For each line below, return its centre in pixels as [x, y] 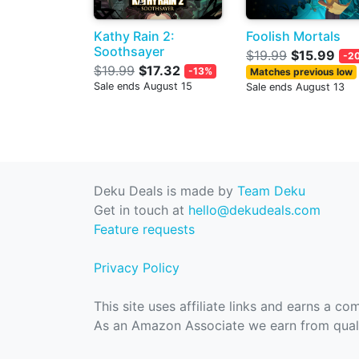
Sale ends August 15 [143, 86]
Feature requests [144, 229]
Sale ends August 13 [295, 87]
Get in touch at [141, 210]
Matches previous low [301, 71]
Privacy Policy [137, 268]
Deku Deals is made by [165, 191]
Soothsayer [129, 51]
